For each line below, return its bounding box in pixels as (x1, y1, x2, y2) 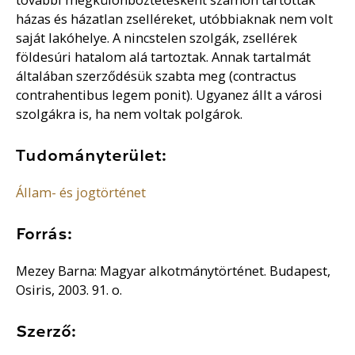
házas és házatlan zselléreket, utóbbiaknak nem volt (16, 10, 334, 28)
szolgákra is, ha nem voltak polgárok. (16, 105, 243, 123)
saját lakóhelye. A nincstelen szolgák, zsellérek (16, 29, 298, 47)
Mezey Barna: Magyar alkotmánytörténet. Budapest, (16, 261, 331, 280)
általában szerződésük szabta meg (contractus (16, 67, 297, 85)
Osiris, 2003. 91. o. (16, 281, 123, 299)
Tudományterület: (16, 147, 167, 164)
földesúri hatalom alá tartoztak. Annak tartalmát (16, 48, 311, 66)
